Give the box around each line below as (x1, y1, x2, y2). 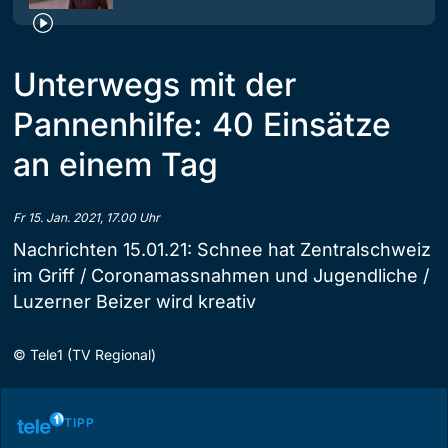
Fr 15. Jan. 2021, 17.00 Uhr (13, 209, 160, 225)
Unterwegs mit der (13, 64, 296, 104)
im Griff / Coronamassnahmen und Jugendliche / (13, 264, 429, 286)
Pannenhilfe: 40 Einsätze (13, 104, 391, 144)
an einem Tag (13, 144, 218, 184)
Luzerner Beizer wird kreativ (13, 290, 256, 312)
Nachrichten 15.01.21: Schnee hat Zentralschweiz (13, 238, 431, 260)
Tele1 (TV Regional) (30, 345, 156, 363)
